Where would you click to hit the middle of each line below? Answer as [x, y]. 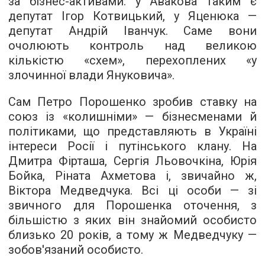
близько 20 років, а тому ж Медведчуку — [132, 235]
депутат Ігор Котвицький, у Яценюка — [132, 16]
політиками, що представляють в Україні [132, 132]
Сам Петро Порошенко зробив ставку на [132, 102]
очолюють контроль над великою [132, 46]
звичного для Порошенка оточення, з [132, 206]
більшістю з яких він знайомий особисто [132, 220]
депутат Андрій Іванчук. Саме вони [132, 31]
